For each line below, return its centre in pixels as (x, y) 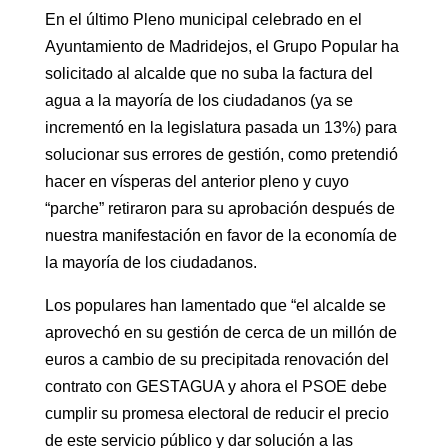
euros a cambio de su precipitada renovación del (216, 359)
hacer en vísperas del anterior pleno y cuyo (196, 181)
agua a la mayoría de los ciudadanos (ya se (198, 100)
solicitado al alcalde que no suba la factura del (208, 73)
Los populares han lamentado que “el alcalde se (215, 305)
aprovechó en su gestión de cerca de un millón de (220, 332)
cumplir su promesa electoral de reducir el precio (216, 413)
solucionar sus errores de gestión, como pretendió (221, 154)
